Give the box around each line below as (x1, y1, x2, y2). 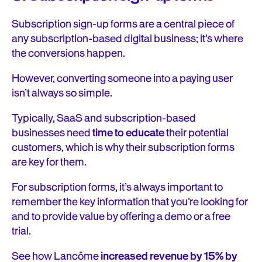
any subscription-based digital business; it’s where (12, 31, 243, 47)
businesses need (12, 125, 92, 141)
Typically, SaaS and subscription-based (12, 111, 196, 126)
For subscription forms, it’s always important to (12, 180, 223, 195)
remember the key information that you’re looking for (12, 194, 248, 210)
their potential (164, 125, 229, 141)
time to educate (92, 125, 164, 141)
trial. (12, 223, 31, 239)
